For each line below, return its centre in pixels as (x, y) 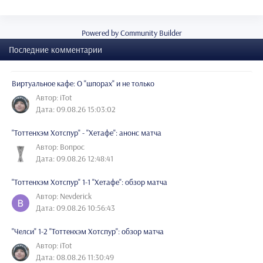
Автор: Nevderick (64, 196)
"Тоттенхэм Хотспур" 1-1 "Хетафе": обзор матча (90, 182)
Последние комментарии (55, 50)
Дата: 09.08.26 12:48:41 (75, 159)
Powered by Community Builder (131, 33)
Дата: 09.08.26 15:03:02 (76, 109)
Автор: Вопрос (60, 147)
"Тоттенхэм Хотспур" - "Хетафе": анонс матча (87, 133)
